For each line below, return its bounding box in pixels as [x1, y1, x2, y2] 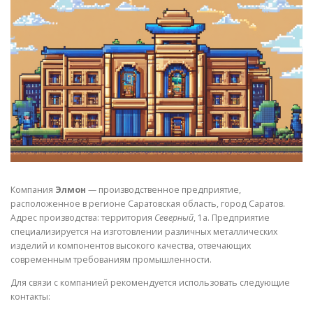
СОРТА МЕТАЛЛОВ [164, 25, 260, 36]
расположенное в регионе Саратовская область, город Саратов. [10, 198, 285, 210]
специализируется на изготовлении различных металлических [10, 226, 277, 238]
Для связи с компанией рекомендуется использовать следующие [10, 277, 290, 289]
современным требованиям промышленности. [10, 254, 212, 266]
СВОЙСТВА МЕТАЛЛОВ [22, 25, 140, 36]
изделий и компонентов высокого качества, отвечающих [10, 240, 251, 252]
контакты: [10, 291, 50, 303]
